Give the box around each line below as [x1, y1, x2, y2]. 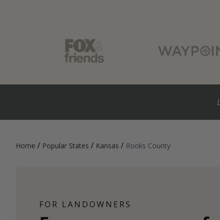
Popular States [42, 141, 89, 151]
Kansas [96, 141, 119, 151]
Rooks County [126, 141, 170, 151]
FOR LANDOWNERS [39, 199, 132, 210]
